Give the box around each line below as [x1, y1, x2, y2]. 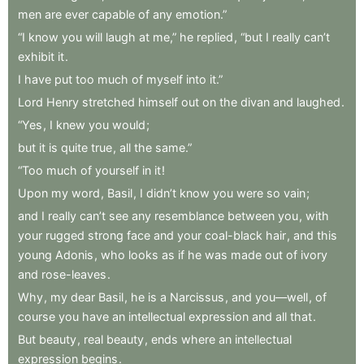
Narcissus [170, 289, 224, 304]
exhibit [18, 49, 54, 63]
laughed [297, 94, 340, 109]
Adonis [55, 247, 93, 262]
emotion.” [175, 6, 227, 21]
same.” [155, 140, 192, 154]
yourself [95, 162, 139, 177]
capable [92, 6, 135, 21]
